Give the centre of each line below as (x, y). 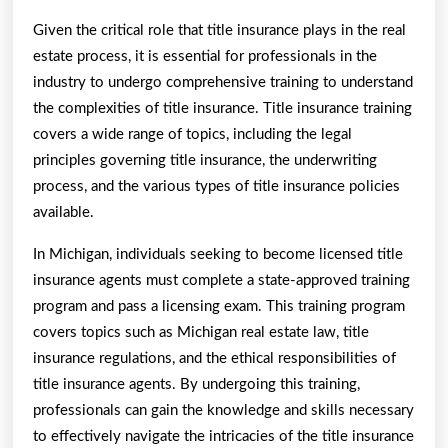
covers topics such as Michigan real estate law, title (201, 332)
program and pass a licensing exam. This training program (219, 306)
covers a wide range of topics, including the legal (192, 134)
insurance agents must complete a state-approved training (221, 280)
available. (63, 212)
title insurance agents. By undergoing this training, (196, 384)
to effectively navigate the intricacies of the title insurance (223, 436)
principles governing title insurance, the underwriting (205, 160)
